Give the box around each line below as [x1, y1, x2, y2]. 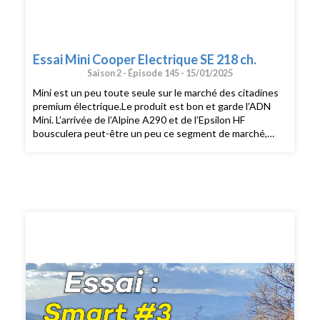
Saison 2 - [87, 67, 128, 79]
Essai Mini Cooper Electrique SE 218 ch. [33, 51, 257, 67]
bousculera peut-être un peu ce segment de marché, [33, 127, 268, 140]
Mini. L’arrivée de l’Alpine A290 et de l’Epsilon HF [33, 114, 246, 126]
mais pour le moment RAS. [33, 141, 149, 154]
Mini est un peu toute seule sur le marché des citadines [33, 86, 279, 99]
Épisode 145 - [128, 67, 186, 79]
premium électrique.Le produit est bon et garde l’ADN [33, 100, 271, 113]
